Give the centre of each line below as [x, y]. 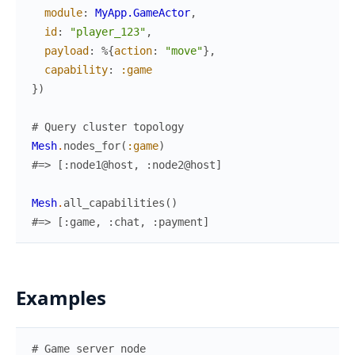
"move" [184, 50]
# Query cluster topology [108, 126]
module [63, 12]
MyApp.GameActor [143, 12]
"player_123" [108, 31]
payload [67, 50]
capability [76, 69]
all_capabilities [114, 202]
